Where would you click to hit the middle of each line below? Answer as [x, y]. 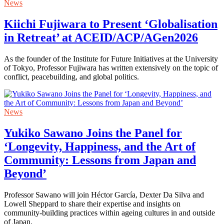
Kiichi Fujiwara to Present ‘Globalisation [111, 24]
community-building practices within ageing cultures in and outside [109, 213]
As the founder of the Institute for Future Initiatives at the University [111, 59]
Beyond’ [25, 174]
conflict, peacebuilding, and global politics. [71, 77]
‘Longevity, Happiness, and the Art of [100, 147]
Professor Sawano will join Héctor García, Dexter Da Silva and [104, 195]
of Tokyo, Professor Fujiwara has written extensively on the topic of [111, 68]
